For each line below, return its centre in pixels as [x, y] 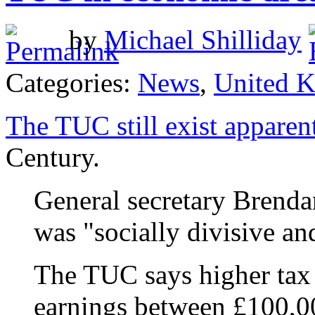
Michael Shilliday [203, 40]
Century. [53, 157]
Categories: [72, 83]
